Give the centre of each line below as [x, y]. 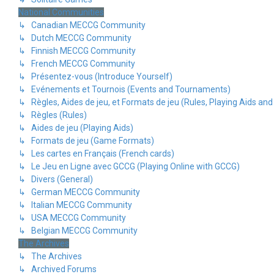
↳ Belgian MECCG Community [78, 231]
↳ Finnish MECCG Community [77, 51]
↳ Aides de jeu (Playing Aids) [76, 128]
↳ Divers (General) [56, 179]
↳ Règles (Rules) [53, 115]
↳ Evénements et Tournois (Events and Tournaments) [124, 89]
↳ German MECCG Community [79, 192]
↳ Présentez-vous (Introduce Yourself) [95, 76]
